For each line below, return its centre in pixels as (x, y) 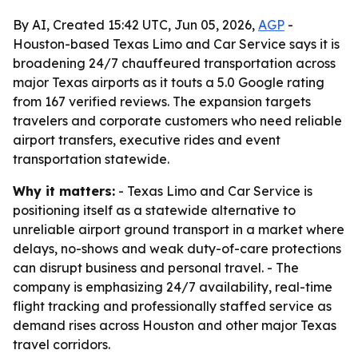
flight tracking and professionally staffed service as (172, 306)
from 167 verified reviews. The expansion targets (162, 101)
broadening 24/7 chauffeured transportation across (174, 63)
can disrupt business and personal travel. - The (156, 268)
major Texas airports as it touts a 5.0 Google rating (169, 82)
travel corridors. (62, 344)
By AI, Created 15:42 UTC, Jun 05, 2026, (135, 25)
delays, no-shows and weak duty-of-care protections (177, 249)
